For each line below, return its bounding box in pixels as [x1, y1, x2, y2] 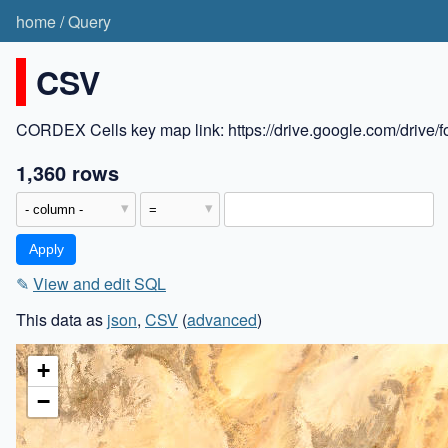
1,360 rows [16, 157, 119, 187]
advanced [187, 308, 257, 332]
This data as [16, 308, 107, 332]
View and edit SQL [33, 272, 166, 296]
